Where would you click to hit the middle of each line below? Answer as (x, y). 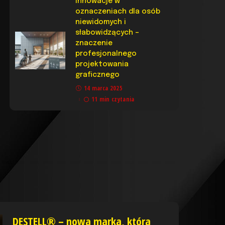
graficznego (98, 75)
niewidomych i (101, 22)
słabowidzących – (107, 32)
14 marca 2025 (103, 88)
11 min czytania (113, 99)
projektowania (102, 64)
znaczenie (94, 43)
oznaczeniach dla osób (118, 11)
